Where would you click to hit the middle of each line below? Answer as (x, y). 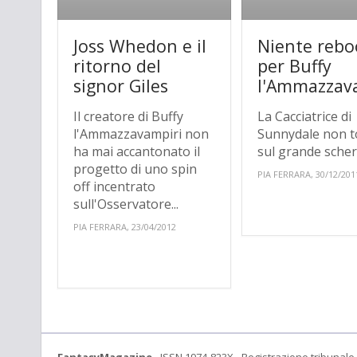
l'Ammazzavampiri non (141, 134)
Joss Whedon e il (140, 46)
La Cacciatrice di (305, 117)
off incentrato (114, 187)
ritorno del (117, 66)
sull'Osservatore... (126, 204)
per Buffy (295, 66)
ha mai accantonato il (137, 152)
